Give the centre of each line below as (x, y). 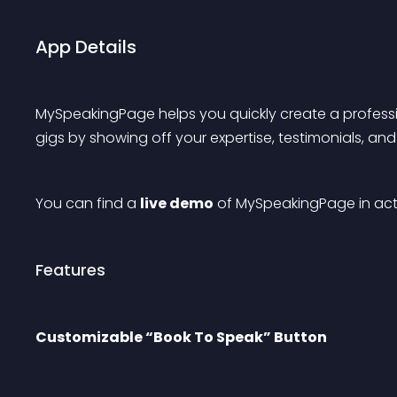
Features (70, 270)
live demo (177, 203)
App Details (86, 47)
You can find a (88, 203)
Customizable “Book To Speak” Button (181, 337)
